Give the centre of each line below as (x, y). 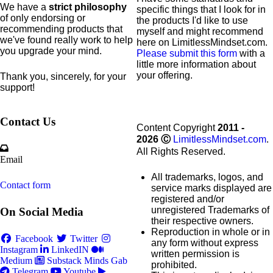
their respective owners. (202, 221)
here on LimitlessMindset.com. (202, 42)
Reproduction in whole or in (211, 232)
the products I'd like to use (192, 20)
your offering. (165, 75)
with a (251, 53)
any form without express (205, 243)
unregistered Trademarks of (210, 210)
